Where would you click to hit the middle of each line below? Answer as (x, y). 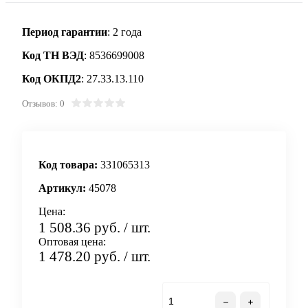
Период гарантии (65, 32)
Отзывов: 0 (43, 103)
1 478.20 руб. (81, 257)
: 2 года (124, 32)
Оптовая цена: (72, 242)
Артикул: (62, 188)
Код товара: (68, 164)
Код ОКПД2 (52, 78)
